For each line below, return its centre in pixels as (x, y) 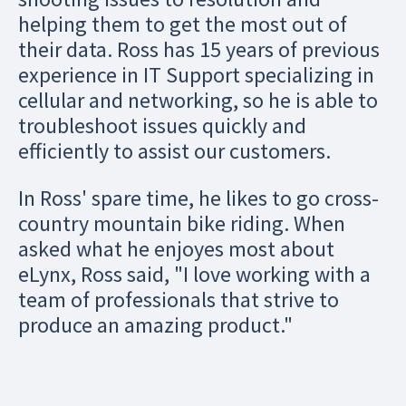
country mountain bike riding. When (182, 223)
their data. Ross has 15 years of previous (199, 49)
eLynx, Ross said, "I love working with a (194, 274)
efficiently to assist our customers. (174, 151)
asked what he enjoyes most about (176, 249)
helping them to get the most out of (183, 24)
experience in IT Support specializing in (196, 75)
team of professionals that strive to (179, 300)
